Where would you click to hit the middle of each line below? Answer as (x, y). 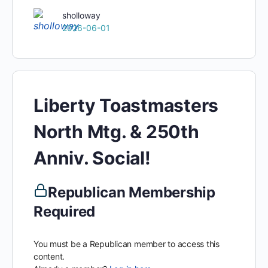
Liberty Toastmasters (126, 105)
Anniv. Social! (92, 158)
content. (49, 256)
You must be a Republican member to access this (127, 244)
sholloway (81, 15)
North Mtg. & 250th (116, 132)
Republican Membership (132, 192)
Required (65, 211)
